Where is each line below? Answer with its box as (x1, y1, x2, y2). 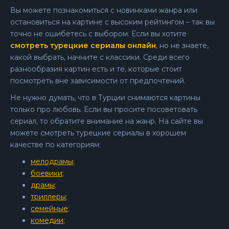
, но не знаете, (156, 41, 209, 50)
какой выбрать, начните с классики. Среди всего (10, 53, 190, 62)
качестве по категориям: (10, 140, 101, 149)
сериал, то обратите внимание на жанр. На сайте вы (10, 117, 203, 126)
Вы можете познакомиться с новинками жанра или (10, 6, 197, 15)
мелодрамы (31, 157, 73, 166)
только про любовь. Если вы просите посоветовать (10, 105, 197, 114)
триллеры (31, 192, 66, 201)
